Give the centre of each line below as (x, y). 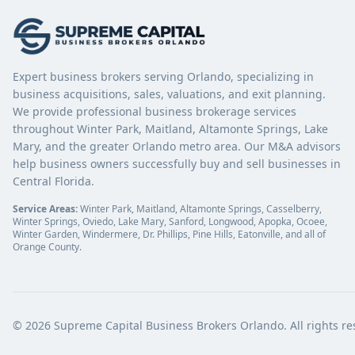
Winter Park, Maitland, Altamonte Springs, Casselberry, (200, 209)
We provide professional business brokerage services (155, 111)
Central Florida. (53, 181)
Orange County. (47, 247)
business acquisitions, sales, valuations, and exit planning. (169, 94)
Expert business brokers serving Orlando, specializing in (163, 76)
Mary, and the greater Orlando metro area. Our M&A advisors (177, 146)
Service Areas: (45, 209)
